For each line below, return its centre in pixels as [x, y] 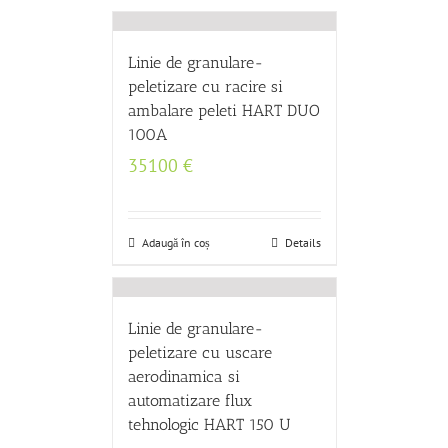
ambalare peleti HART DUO [223, 110]
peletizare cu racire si [205, 86]
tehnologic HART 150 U [209, 424]
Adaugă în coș [175, 242]
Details [302, 242]
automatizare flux [189, 400]
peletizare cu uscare [199, 352]
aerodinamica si [183, 376]
